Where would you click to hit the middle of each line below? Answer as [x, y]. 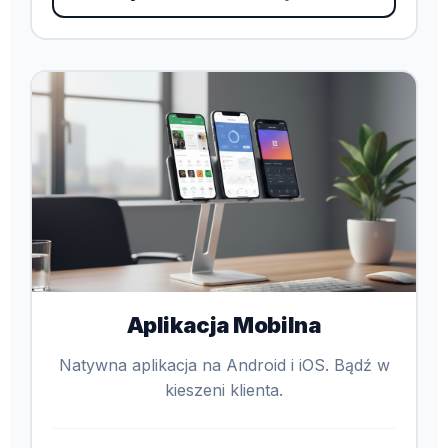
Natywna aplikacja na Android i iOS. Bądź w [224, 364]
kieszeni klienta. [224, 389]
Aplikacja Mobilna [224, 324]
